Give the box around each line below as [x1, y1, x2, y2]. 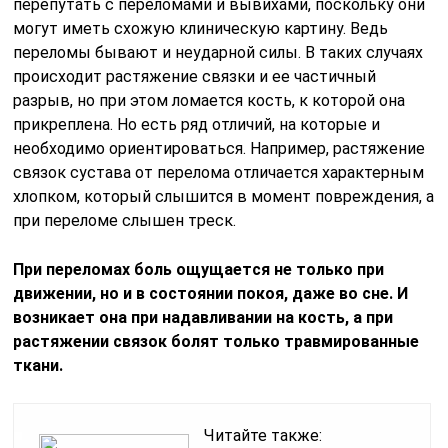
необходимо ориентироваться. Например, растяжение [13, 139, 426, 159]
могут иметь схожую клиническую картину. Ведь [13, 19, 389, 39]
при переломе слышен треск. [13, 211, 237, 231]
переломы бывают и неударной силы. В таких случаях [13, 43, 424, 63]
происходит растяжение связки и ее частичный [13, 67, 377, 87]
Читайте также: [204, 426, 323, 446]
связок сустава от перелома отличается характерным [13, 163, 425, 183]
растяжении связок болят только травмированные [13, 332, 420, 352]
